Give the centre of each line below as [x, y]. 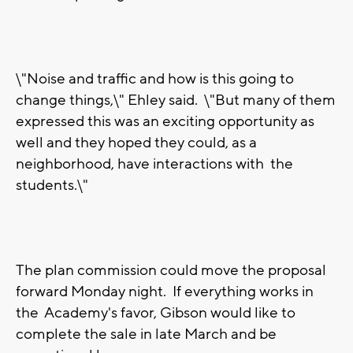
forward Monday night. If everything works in [165, 292]
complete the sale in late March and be [146, 334]
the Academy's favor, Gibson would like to [156, 313]
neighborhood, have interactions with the [154, 164]
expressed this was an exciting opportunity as [165, 122]
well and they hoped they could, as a [136, 143]
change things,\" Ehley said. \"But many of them [176, 100]
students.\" [52, 186]
